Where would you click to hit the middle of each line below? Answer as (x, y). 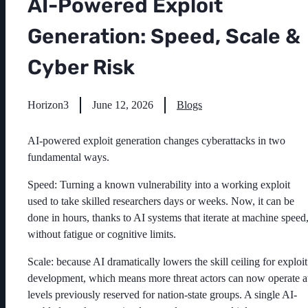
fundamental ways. (68, 157)
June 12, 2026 (123, 105)
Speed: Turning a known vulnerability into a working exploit (159, 185)
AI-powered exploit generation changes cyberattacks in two (156, 141)
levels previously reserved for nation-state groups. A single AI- (162, 295)
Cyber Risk (81, 68)
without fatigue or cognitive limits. (102, 234)
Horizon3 (48, 105)
